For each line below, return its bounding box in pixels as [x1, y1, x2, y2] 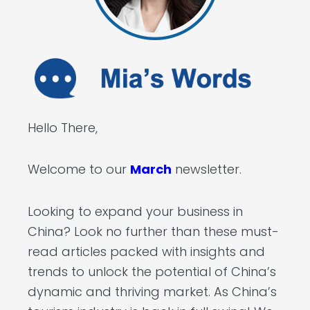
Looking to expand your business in [28, 202, 243, 220]
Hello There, [28, 118, 98, 136]
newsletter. [172, 161, 241, 179]
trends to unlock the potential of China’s [28, 262, 276, 280]
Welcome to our [28, 161, 130, 179]
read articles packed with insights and [28, 242, 265, 260]
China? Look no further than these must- [28, 222, 279, 240]
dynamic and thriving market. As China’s [28, 282, 277, 300]
